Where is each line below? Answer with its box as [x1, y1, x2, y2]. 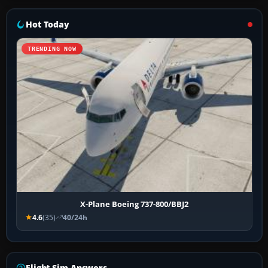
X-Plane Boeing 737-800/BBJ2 [80, 198, 189, 209]
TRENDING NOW [28, 45, 77, 53]
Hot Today [26, 19, 69, 31]
